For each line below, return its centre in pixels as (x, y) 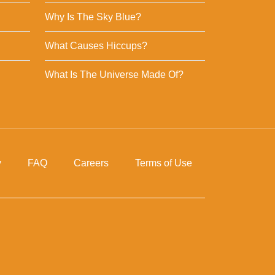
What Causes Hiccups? (96, 46)
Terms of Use (163, 163)
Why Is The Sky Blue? (93, 17)
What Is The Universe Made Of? (114, 75)
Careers (91, 163)
